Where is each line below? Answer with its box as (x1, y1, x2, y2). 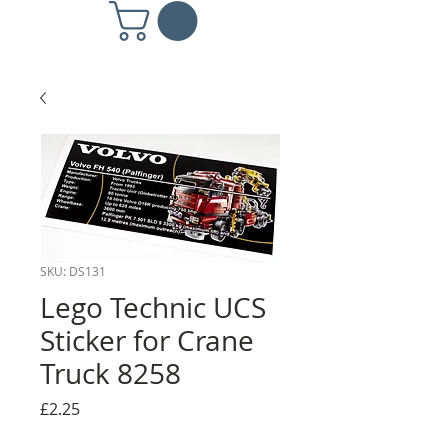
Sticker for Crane (40, 321, 254, 359)
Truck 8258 (40, 354, 181, 392)
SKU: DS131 (40, 262, 106, 279)
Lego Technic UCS (40, 288, 266, 326)
